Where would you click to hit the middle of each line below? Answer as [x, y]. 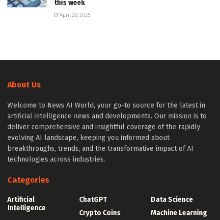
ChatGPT [93, 199]
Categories [28, 180]
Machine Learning [179, 213]
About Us [24, 84]
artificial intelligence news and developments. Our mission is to [107, 116]
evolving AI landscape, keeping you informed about [88, 137]
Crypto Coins [100, 213]
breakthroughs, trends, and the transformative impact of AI [100, 148]
